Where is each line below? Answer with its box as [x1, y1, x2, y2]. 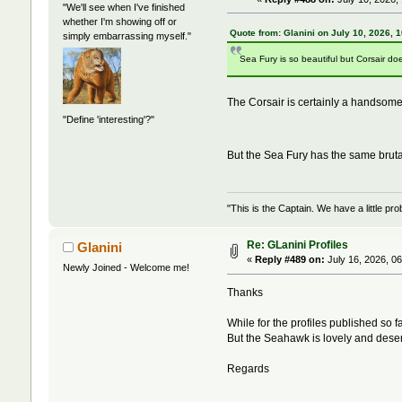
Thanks [227, 286, 264, 300]
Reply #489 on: [254, 254, 325, 266]
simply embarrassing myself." [62, 30, 191, 41]
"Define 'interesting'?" [62, 114, 154, 126]
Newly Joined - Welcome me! [62, 262, 189, 274]
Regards [227, 363, 270, 376]
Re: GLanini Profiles [246, 239, 348, 252]
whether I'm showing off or [62, 15, 177, 27]
